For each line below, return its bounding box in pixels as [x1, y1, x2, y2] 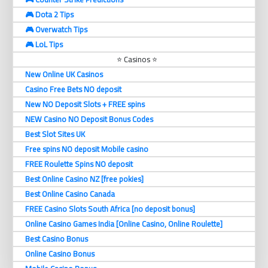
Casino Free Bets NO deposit [25, 82, 121, 97]
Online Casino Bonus [25, 246, 95, 261]
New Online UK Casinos [25, 67, 103, 82]
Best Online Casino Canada [25, 187, 115, 202]
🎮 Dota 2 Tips [25, 7, 74, 22]
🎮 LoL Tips [25, 37, 63, 52]
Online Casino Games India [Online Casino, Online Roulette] [25, 217, 223, 232]
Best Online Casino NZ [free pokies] [25, 172, 144, 187]
